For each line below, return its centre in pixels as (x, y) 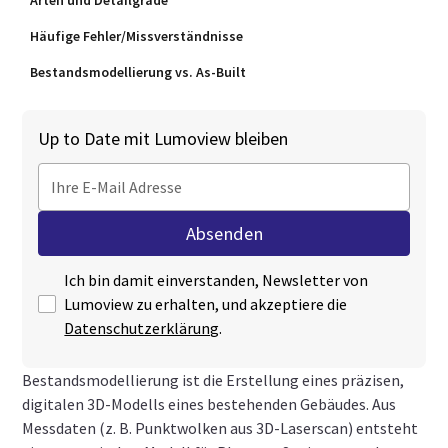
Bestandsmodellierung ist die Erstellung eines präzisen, (213, 380)
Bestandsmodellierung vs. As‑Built (138, 72)
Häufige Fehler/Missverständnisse (137, 36)
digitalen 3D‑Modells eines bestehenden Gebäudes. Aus (209, 404)
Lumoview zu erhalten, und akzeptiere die (206, 304)
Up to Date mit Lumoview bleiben (163, 138)
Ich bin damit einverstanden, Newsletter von (216, 280)
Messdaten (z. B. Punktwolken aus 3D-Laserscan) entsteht (220, 428)
